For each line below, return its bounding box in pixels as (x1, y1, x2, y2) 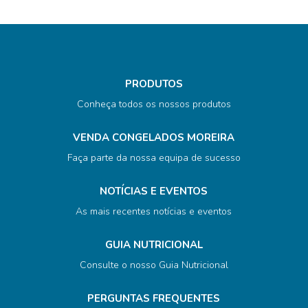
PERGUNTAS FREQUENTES (87, 291, 221, 306)
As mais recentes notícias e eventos (76, 205, 232, 219)
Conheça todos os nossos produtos (76, 98, 231, 111)
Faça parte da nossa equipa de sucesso (67, 151, 241, 165)
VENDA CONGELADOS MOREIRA (73, 131, 235, 145)
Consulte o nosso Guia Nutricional (79, 258, 228, 272)
